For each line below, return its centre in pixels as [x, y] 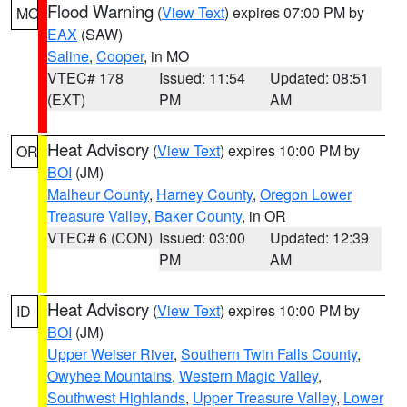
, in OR [264, 216]
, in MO [166, 56]
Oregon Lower [306, 194]
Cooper [120, 56]
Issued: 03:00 [202, 238]
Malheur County [98, 194]
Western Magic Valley [248, 376]
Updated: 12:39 [320, 238]
